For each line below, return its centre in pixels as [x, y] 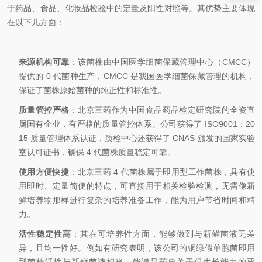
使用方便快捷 [44, 172]
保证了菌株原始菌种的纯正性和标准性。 [92, 90]
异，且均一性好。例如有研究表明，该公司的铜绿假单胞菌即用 [137, 248]
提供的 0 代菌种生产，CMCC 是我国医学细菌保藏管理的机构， [137, 76]
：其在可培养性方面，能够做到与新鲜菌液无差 [163, 234]
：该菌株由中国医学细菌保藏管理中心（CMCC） [162, 62]
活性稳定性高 [45, 234]
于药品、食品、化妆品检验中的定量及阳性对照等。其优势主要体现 [131, 8]
